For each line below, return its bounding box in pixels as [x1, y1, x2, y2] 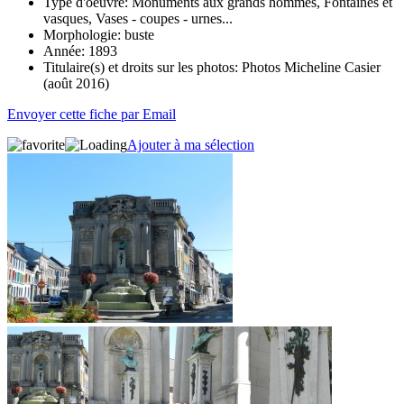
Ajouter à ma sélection [127, 136, 254, 152]
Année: [43, 42, 85, 59]
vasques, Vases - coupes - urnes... [43, 10, 233, 26]
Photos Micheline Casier [238, 59, 381, 75]
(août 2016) [43, 75, 109, 91]
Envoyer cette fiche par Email [7, 106, 176, 122]
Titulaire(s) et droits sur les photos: [43, 59, 238, 75]
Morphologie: [43, 26, 121, 42]
